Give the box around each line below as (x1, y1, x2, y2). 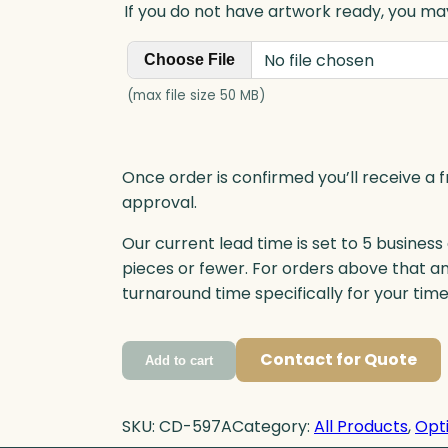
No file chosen (264, 48, 374, 72)
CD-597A (159, 415, 232, 439)
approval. (122, 191, 197, 215)
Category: (232, 415, 314, 439)
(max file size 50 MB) (127, 86, 265, 106)
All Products (314, 415, 408, 439)
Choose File (144, 51, 235, 69)
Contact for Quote (260, 348, 417, 372)
